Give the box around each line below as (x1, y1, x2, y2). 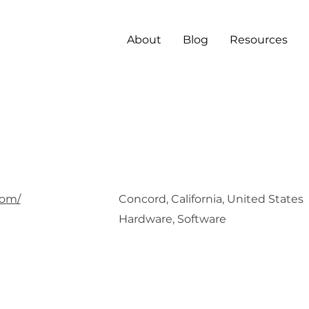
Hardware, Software (118, 212, 226, 226)
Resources (230, 33, 288, 46)
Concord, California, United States (118, 192, 303, 206)
